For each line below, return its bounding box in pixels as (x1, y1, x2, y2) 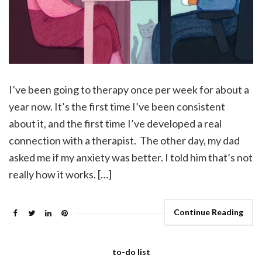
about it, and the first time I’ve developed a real (9, 117, 222, 130)
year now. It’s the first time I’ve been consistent (9, 100, 225, 113)
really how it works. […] (9, 168, 112, 181)
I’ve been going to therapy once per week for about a (9, 83, 249, 96)
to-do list (112, 247, 150, 257)
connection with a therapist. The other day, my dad (9, 134, 240, 147)
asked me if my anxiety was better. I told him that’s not (9, 151, 253, 164)
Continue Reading (174, 207, 243, 218)
